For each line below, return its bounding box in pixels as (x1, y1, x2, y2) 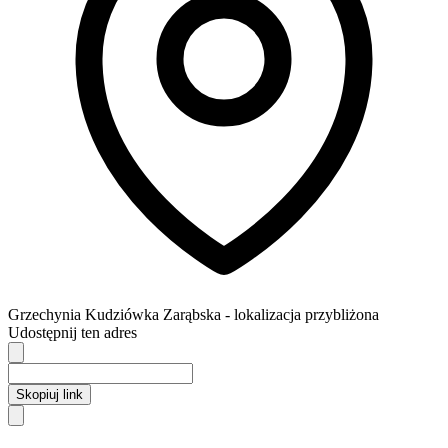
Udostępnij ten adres (8, 323, 137, 341)
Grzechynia (8, 305, 81, 323)
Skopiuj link (16, 386, 83, 402)
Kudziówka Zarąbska (81, 305, 225, 323)
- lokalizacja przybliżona (225, 305, 379, 323)
